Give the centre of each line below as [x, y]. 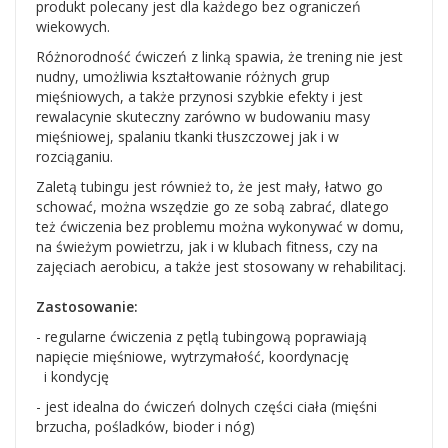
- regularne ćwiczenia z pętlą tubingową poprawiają [201, 336]
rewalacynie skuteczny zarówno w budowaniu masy [203, 116]
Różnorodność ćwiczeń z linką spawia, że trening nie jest [219, 56]
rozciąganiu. [74, 156]
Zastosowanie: [87, 306]
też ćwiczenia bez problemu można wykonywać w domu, [220, 226]
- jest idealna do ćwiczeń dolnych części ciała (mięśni [206, 406]
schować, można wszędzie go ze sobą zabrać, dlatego [212, 206]
